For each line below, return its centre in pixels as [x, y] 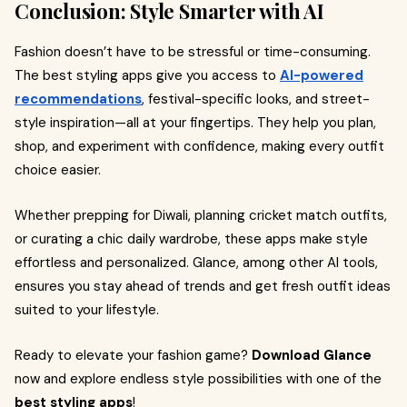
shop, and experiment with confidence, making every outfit [199, 146]
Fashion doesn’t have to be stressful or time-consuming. [193, 52]
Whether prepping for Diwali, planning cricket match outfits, [201, 215]
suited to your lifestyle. [87, 310]
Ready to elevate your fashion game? [133, 355]
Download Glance [312, 355]
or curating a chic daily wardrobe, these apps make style [191, 239]
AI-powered [322, 75]
